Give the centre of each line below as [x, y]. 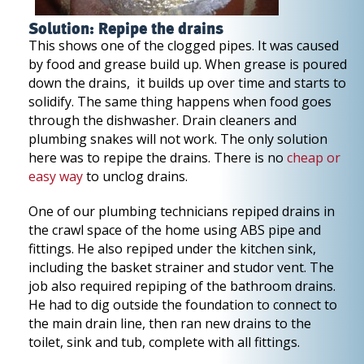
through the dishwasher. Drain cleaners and [162, 120]
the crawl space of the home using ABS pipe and [175, 230]
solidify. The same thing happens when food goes [180, 102]
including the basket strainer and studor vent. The [181, 267]
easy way [56, 176]
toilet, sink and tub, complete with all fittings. [164, 342]
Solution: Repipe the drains [126, 29]
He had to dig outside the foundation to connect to [183, 305]
